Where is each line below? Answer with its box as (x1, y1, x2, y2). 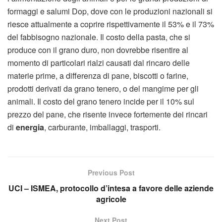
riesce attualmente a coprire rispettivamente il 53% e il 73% (7, 18, 214, 30)
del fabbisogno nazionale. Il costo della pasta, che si (7, 31, 190, 43)
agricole (96, 193, 126, 205)
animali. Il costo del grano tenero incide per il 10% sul (7, 96, 194, 107)
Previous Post (87, 167, 135, 177)
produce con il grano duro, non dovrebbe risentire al (7, 44, 188, 55)
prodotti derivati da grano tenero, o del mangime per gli (7, 83, 199, 94)
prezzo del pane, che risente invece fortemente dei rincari (7, 109, 208, 120)
